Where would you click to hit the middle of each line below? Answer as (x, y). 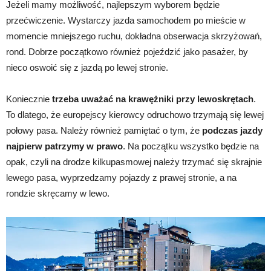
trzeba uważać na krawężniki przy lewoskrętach (153, 99)
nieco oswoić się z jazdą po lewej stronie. (87, 67)
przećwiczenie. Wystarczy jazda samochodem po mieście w (126, 20)
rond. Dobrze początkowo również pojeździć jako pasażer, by (127, 51)
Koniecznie (29, 99)
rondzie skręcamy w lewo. (58, 193)
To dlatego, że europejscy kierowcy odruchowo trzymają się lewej (135, 114)
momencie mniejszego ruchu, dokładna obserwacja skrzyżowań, (134, 36)
